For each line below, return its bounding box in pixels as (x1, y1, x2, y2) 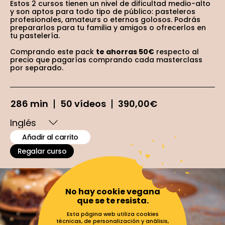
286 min (11, 97, 48, 110)
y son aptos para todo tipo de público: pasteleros (10, 7, 195, 17)
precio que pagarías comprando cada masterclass (10, 55, 202, 65)
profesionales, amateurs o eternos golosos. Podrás (10, 15, 200, 25)
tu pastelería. (10, 31, 60, 41)
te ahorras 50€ (96, 47, 154, 57)
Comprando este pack (10, 47, 96, 57)
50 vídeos (60, 97, 106, 110)
